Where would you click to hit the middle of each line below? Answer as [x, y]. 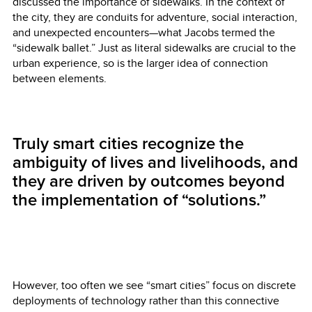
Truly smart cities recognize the [128, 143]
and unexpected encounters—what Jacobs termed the [144, 32]
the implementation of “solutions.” [139, 200]
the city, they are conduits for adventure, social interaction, [155, 17]
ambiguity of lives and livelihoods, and [155, 162]
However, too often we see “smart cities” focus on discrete [154, 285]
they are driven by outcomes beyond [149, 181]
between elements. [60, 78]
